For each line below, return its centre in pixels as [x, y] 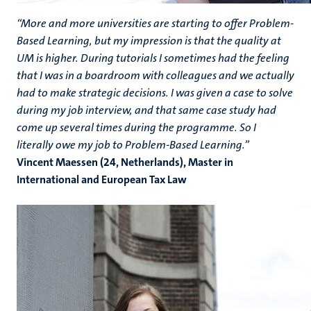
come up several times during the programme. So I [136, 127]
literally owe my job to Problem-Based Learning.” [133, 145]
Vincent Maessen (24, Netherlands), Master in [125, 162]
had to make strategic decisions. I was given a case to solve [155, 93]
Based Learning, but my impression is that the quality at [149, 41]
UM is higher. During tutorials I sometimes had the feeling [153, 58]
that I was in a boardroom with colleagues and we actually [155, 75]
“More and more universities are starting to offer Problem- [155, 23]
